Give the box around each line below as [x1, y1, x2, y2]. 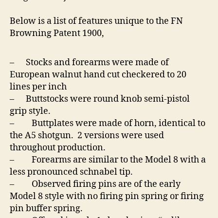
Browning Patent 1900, [10, 28, 104, 39]
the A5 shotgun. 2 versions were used [10, 130, 164, 142]
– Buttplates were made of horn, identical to [10, 118, 205, 129]
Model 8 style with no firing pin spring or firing [10, 191, 204, 202]
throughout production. [10, 142, 106, 154]
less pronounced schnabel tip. [10, 166, 133, 178]
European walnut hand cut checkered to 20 [10, 69, 186, 81]
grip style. [10, 106, 51, 117]
